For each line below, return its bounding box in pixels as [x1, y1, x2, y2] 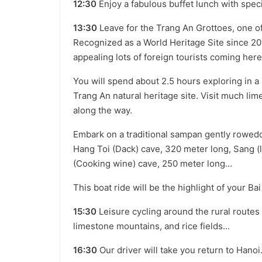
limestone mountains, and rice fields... [73, 220, 230, 232]
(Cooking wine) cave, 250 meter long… [73, 158, 232, 169]
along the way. [73, 105, 132, 116]
